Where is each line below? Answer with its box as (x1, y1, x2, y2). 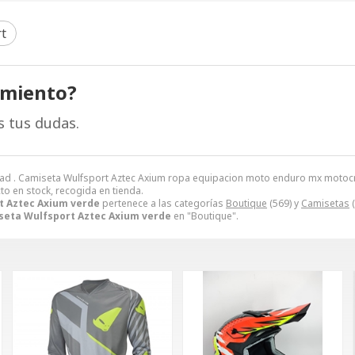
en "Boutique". (171, 208, 239, 223)
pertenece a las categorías (100, 196, 226, 210)
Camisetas (301, 196, 349, 210)
